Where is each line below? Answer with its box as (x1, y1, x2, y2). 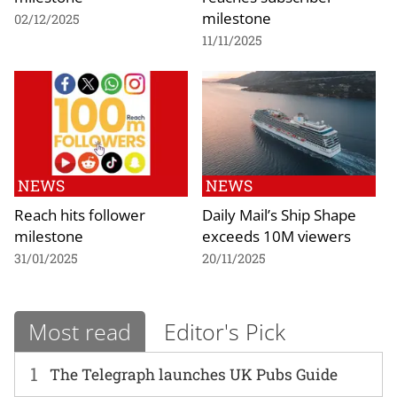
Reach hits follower (14, 203, 145, 225)
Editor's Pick (164, 316, 285, 347)
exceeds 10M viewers (202, 224, 351, 246)
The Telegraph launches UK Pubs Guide (50, 363, 339, 385)
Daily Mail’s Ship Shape (202, 203, 356, 225)
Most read (28, 316, 131, 347)
